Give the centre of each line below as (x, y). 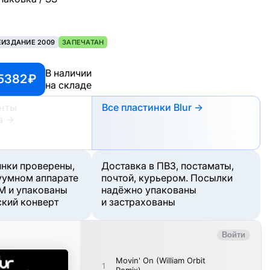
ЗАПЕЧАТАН (83, 42)
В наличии (68, 73)
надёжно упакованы (149, 190)
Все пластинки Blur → (152, 107)
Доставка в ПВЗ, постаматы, (168, 165)
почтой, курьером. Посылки (167, 177)
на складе (68, 85)
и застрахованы (138, 202)
